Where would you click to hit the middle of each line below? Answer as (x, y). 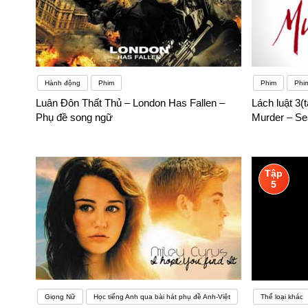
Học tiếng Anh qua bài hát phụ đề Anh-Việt (162, 297)
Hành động (63, 83)
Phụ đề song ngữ (74, 118)
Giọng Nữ (60, 297)
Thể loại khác (282, 297)
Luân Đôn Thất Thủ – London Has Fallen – (130, 103)
